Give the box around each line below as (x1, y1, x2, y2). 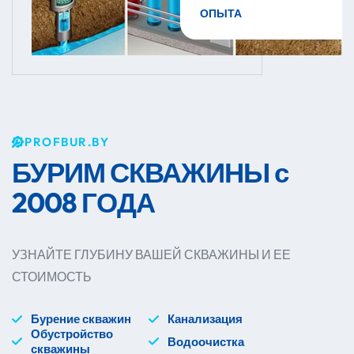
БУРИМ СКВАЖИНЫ (12, 155, 274, 190)
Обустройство (31, 326, 113, 342)
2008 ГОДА (12, 185, 155, 220)
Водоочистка (167, 333, 244, 349)
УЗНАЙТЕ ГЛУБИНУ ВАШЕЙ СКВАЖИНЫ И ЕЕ (12, 247, 291, 263)
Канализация (167, 311, 243, 327)
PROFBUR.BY (24, 134, 109, 150)
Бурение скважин (31, 311, 131, 327)
